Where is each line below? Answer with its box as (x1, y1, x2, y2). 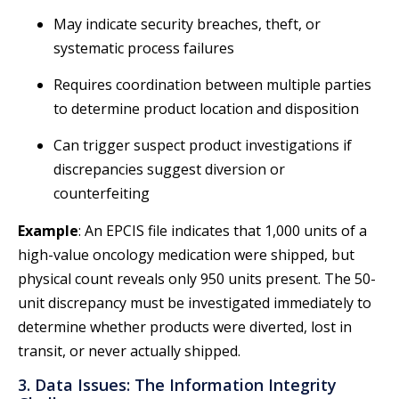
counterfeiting (53, 183, 150, 204)
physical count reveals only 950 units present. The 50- (18, 268, 376, 289)
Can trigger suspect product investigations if (53, 135, 352, 156)
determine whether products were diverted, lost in (18, 316, 352, 337)
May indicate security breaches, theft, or (53, 13, 321, 34)
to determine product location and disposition (53, 98, 359, 118)
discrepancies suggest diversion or (53, 159, 285, 180)
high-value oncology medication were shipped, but (18, 244, 354, 265)
